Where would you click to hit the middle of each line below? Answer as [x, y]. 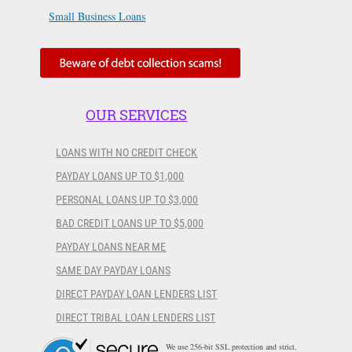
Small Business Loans [97, 16]
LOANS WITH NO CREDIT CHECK [127, 153]
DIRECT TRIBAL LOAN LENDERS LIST [136, 318]
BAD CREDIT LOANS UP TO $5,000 [130, 224]
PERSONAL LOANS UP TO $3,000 [127, 200]
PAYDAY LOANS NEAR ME [111, 247]
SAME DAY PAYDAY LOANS [114, 271]
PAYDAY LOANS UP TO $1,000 [120, 176]
